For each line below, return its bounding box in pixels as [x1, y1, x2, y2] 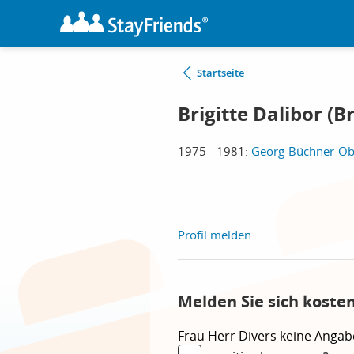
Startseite [197, 66, 244, 80]
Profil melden [178, 227, 251, 243]
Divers [239, 327, 280, 345]
